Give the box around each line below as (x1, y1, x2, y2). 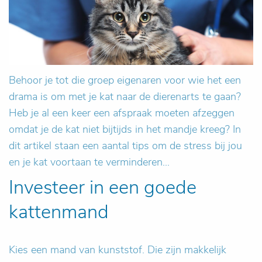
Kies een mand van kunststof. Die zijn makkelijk (9, 243, 226, 257)
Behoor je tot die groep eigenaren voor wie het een (9, 73, 241, 88)
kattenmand (9, 199, 109, 225)
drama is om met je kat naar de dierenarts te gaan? (9, 89, 241, 104)
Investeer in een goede (9, 174, 196, 201)
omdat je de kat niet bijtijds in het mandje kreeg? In (9, 122, 241, 137)
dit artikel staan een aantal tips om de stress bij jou (9, 139, 242, 153)
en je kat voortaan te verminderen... (9, 155, 170, 170)
